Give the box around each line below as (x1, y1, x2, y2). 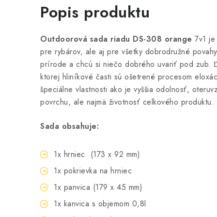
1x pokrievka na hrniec (54, 165, 132, 176)
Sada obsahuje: (40, 121, 99, 132)
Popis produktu (40, 1, 150, 23)
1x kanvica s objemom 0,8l (54, 198, 149, 209)
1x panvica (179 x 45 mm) (54, 182, 142, 193)
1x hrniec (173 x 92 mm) (54, 149, 140, 160)
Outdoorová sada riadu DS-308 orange (40, 33, 192, 45)
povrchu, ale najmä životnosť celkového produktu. (40, 96, 214, 108)
